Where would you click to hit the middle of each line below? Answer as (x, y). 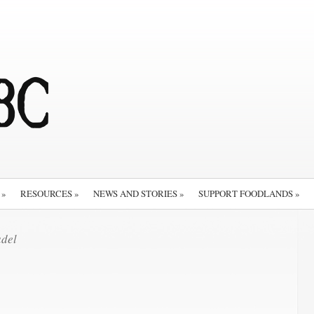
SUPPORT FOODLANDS (246, 193)
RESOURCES (46, 193)
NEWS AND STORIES (135, 193)
